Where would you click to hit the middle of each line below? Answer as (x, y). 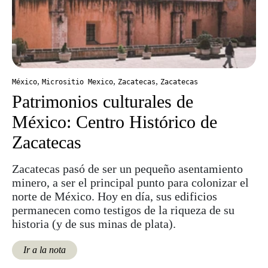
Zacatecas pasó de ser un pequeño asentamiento (127, 169)
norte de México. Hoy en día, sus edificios (115, 196)
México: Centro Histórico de (115, 122)
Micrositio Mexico (77, 82)
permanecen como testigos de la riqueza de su (123, 210)
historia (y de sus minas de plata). (94, 224)
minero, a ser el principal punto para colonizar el (130, 182)
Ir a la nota (45, 250)
